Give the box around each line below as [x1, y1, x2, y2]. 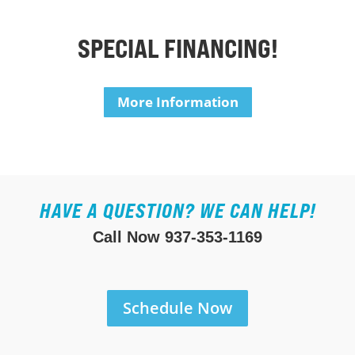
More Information [117, 93, 239, 112]
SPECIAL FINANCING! [78, 32, 279, 65]
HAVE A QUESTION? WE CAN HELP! [39, 199, 316, 223]
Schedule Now [123, 297, 232, 319]
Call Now [93, 228, 165, 246]
